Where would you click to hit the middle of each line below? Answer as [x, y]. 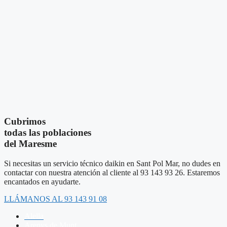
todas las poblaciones [48, 132]
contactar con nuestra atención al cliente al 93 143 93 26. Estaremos [112, 172]
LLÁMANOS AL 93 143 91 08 [55, 199]
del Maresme [30, 143]
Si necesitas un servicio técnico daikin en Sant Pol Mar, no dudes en [112, 163]
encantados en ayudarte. [42, 181]
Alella [34, 216]
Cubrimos [25, 121]
